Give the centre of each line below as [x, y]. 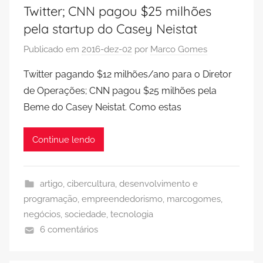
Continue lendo [64, 139]
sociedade [85, 214]
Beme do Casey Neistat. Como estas [102, 107]
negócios [42, 214]
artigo [51, 184]
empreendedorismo [122, 199]
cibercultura [91, 184]
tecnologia [132, 214]
